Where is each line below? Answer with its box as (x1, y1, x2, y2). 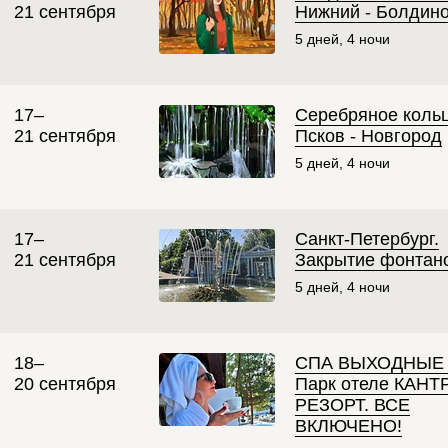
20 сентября (14, 374, 116, 395)
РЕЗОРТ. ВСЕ (295, 395, 410, 416)
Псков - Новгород (295, 125, 442, 146)
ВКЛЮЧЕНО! (295, 416, 402, 437)
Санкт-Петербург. (295, 229, 439, 250)
